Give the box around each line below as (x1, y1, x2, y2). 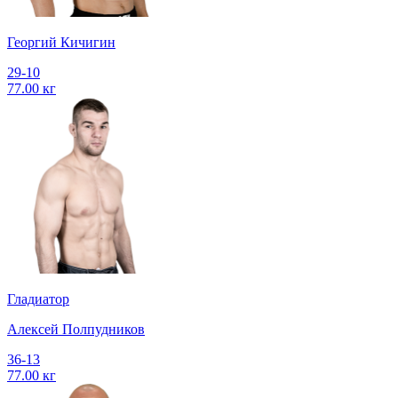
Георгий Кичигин (7, 35, 115, 51)
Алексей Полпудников (7, 322, 145, 338)
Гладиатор (7, 291, 69, 307)
